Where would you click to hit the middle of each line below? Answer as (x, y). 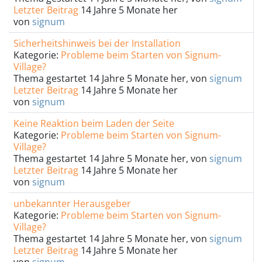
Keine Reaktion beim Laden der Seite (94, 123)
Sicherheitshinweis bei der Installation (97, 43)
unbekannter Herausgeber (72, 204)
